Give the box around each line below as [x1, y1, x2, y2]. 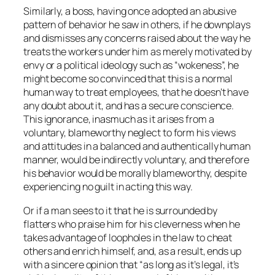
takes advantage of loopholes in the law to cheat [23, 230, 233, 244]
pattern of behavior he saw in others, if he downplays [23, 18, 250, 32]
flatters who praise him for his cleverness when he [23, 217, 240, 231]
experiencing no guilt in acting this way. [23, 180, 193, 194]
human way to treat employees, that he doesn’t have [23, 85, 249, 99]
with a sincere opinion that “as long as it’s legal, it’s [23, 257, 239, 271]
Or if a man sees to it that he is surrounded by [23, 203, 218, 217]
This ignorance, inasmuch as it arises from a [23, 112, 214, 126]
